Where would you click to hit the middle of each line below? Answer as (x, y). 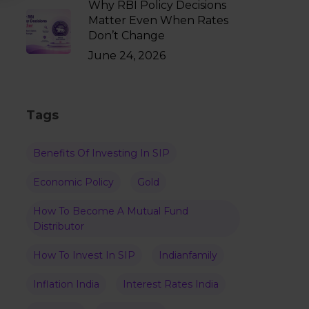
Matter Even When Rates (158, 20)
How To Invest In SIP (84, 255)
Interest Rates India (170, 284)
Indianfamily (188, 255)
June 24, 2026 (127, 56)
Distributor (58, 226)
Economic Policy (73, 182)
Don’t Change (126, 36)
